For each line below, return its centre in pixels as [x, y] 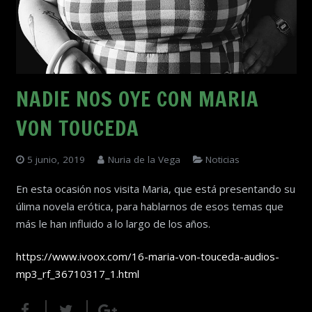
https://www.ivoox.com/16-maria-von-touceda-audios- [147, 257]
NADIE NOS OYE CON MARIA [137, 98]
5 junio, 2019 [56, 159]
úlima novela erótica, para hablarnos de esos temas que [149, 206]
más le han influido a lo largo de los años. [113, 223]
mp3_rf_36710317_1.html [77, 274]
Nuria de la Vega [144, 159]
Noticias [223, 159]
